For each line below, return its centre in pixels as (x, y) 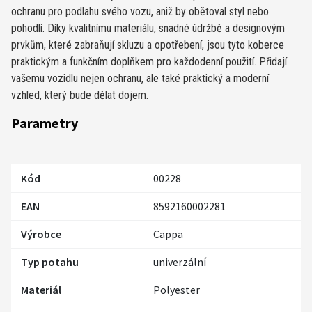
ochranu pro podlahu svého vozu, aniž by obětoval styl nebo (140, 11)
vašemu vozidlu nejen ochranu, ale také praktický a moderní (140, 78)
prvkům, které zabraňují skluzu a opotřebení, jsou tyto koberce (148, 45)
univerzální (180, 262)
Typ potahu (50, 262)
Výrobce (41, 234)
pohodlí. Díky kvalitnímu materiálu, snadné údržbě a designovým (148, 28)
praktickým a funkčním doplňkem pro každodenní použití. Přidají (149, 61)
